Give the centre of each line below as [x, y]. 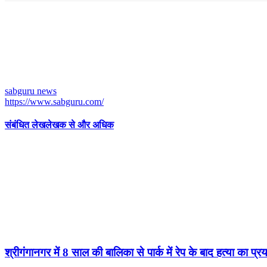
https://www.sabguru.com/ [54, 101]
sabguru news [31, 91]
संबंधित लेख [25, 125]
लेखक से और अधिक [80, 125]
